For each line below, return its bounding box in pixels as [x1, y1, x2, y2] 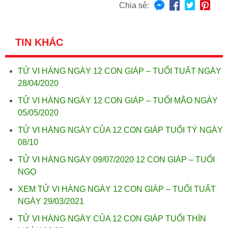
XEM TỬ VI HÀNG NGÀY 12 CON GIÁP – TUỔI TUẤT [18, 185, 216, 193]
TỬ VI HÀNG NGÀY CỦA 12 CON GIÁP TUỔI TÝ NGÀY [18, 126, 223, 134]
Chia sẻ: [119, 1, 149, 10]
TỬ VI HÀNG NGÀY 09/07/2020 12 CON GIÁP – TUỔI [18, 155, 215, 164]
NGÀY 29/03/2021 [18, 197, 84, 206]
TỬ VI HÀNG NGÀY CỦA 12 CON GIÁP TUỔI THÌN [18, 214, 206, 223]
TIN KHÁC [15, 37, 63, 48]
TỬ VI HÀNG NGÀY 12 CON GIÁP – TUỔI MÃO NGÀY [18, 96, 218, 105]
